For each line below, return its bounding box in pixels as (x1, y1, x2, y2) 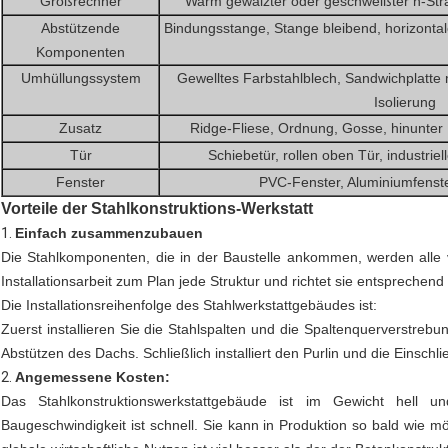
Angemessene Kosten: (15, 369, 170, 386)
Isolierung (373, 94, 436, 111)
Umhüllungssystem (20, 70, 141, 87)
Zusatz (59, 120, 102, 137)
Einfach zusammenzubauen (15, 225, 203, 242)
